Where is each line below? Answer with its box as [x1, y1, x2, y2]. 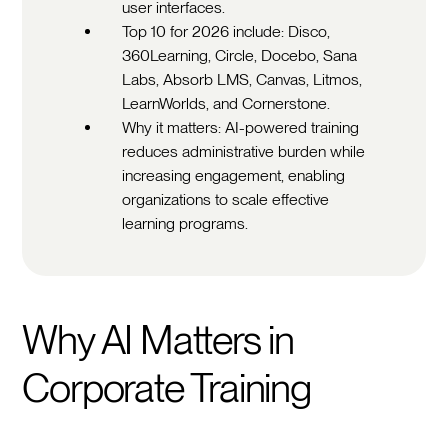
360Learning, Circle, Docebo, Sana [122, 45, 358, 65]
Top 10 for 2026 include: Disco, [122, 21, 331, 41]
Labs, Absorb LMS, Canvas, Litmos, [122, 69, 363, 89]
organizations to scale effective [122, 189, 330, 209]
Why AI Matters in [22, 315, 294, 364]
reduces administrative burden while [122, 141, 366, 161]
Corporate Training [22, 363, 311, 412]
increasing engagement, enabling [122, 165, 346, 185]
